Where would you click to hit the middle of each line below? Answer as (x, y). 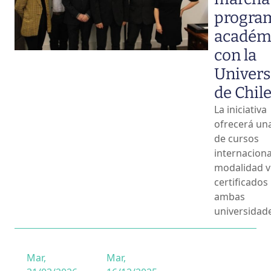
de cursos (237, 138)
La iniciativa (240, 109)
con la (235, 55)
